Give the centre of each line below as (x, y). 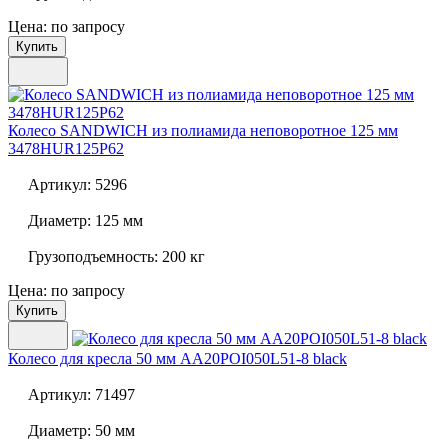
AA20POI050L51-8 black (261, 359)
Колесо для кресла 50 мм (92, 359)
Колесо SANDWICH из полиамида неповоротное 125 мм (203, 131)
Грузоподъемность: (93, 257)
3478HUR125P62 (66, 149)
